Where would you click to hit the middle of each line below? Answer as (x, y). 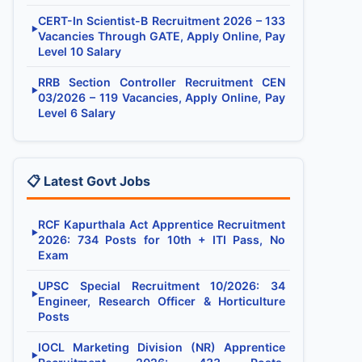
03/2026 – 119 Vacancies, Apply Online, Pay (162, 97)
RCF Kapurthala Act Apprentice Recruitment (162, 224)
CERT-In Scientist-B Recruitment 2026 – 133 (162, 21)
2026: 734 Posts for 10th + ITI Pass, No (162, 240)
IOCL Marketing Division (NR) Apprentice (162, 347)
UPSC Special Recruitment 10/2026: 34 (162, 286)
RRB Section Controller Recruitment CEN (162, 82)
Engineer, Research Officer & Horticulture (162, 301)
